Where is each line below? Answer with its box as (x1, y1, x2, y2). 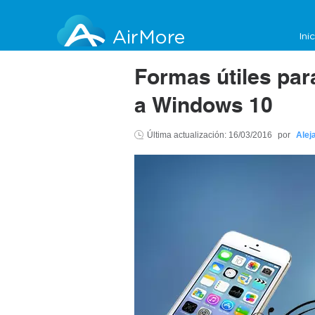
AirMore (112, 28, 185, 47)
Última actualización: (147, 130, 229, 141)
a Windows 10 (134, 96, 273, 118)
